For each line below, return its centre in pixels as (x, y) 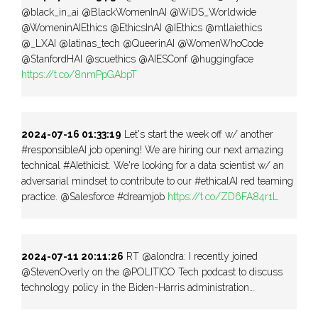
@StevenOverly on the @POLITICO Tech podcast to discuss (152, 272)
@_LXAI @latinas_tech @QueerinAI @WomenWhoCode (142, 43)
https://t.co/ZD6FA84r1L (223, 196)
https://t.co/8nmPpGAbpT (79, 74)
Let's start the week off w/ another (197, 134)
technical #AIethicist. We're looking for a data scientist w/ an (153, 165)
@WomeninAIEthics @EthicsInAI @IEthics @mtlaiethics (142, 27)
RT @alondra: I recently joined (191, 256)
